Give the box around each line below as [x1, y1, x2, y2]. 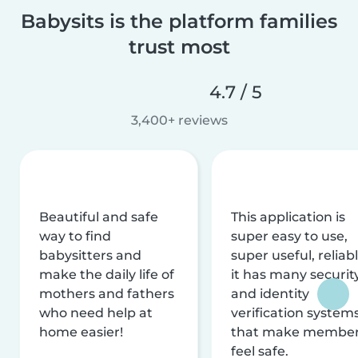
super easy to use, [231, 228, 348, 244]
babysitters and [39, 247, 141, 263]
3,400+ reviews [130, 112, 228, 128]
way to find [39, 228, 111, 244]
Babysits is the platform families [21, 9, 337, 33]
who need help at [39, 304, 153, 320]
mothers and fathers [39, 285, 174, 301]
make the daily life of [39, 266, 174, 282]
